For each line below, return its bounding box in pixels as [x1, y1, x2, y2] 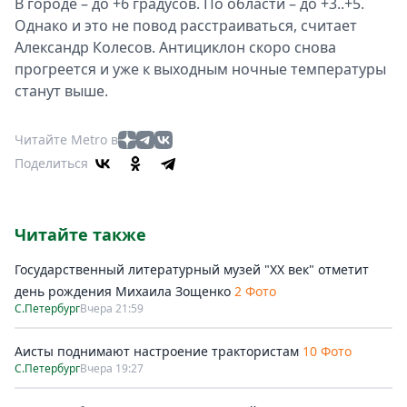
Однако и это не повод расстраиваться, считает [15, 15, 357, 35]
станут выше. [15, 81, 108, 101]
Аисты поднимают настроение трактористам [15, 342, 299, 360]
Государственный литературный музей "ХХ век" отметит [15, 261, 369, 278]
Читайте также [15, 223, 146, 245]
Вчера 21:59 [80, 301, 144, 316]
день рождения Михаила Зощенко [15, 283, 234, 300]
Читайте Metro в [15, 131, 118, 148]
